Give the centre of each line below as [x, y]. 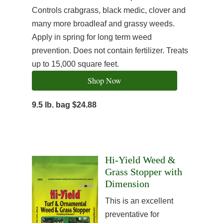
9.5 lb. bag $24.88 [64, 105]
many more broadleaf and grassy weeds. [103, 24]
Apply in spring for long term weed [92, 37]
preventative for [132, 214]
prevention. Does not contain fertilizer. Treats [110, 51]
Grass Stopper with [144, 172]
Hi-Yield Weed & [140, 160]
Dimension [127, 184]
